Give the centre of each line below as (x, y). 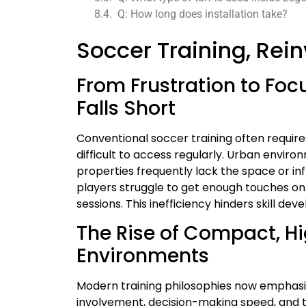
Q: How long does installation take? (203, 14)
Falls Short (126, 108)
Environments (143, 256)
